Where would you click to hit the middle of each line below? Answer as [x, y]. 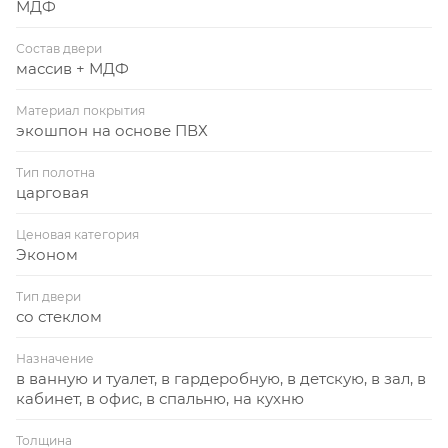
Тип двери [48, 296]
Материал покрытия [80, 110]
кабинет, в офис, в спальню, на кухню [160, 398]
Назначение [55, 358]
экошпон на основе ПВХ [112, 130]
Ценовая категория [77, 234]
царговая [52, 192]
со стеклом [59, 316]
